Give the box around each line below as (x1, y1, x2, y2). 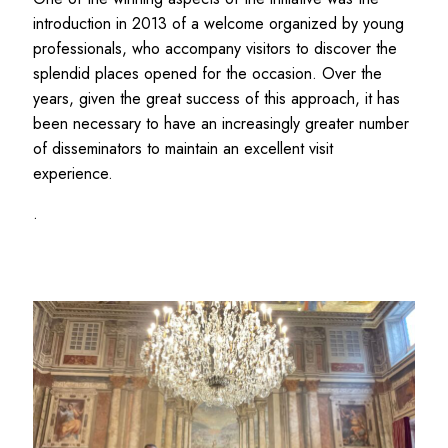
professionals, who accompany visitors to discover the (33, 36, 397, 60)
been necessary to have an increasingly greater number (33, 111, 409, 135)
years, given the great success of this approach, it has (33, 86, 400, 110)
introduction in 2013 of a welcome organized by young (33, 11, 404, 35)
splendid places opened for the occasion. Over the (33, 61, 382, 85)
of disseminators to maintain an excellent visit (33, 136, 333, 160)
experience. (33, 161, 113, 185)
